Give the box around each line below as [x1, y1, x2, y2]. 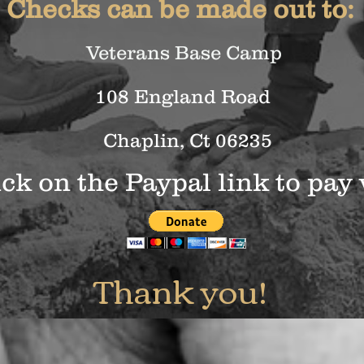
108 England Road [95, 85, 271, 107]
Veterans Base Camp [85, 41, 282, 63]
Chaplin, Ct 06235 [89, 129, 272, 151]
